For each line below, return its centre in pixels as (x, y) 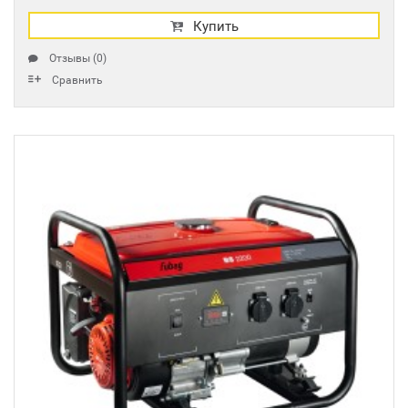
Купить (215, 26)
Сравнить (77, 80)
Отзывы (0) (78, 58)
